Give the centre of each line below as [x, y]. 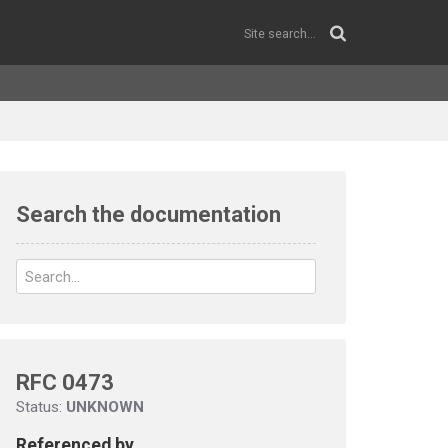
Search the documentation [148, 214]
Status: [41, 407]
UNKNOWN [105, 407]
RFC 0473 [65, 382]
